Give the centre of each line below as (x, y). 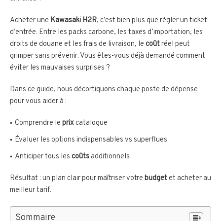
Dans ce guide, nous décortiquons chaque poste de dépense (104, 90)
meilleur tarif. (31, 190)
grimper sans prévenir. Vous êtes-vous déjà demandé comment (108, 56)
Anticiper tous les (43, 157)
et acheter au (189, 179)
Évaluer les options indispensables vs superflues (91, 140)
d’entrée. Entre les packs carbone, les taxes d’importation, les (106, 33)
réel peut (175, 44)
